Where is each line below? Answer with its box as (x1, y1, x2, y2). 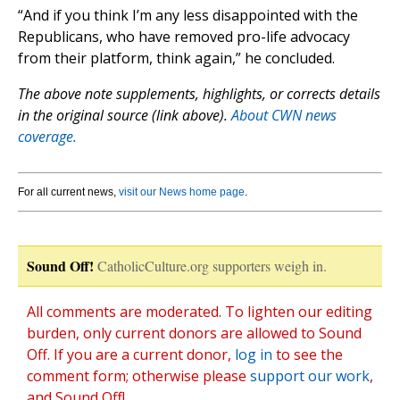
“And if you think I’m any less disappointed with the (18, 5, 358, 26)
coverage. (18, 127, 77, 147)
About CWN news (231, 105, 337, 126)
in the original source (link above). (18, 105, 231, 126)
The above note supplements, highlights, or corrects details (18, 84, 380, 104)
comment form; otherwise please (27, 366, 250, 387)
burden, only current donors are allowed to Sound (27, 323, 362, 344)
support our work (250, 366, 370, 387)
